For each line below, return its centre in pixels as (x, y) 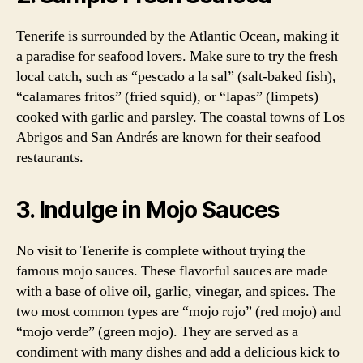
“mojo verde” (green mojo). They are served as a (157, 332)
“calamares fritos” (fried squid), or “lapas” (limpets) (167, 97)
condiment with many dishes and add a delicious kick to (178, 352)
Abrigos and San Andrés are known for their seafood (169, 137)
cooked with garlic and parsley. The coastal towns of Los (181, 117)
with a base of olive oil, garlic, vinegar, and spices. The (176, 291)
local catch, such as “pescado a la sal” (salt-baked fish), (176, 77)
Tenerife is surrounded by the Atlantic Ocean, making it (177, 36)
